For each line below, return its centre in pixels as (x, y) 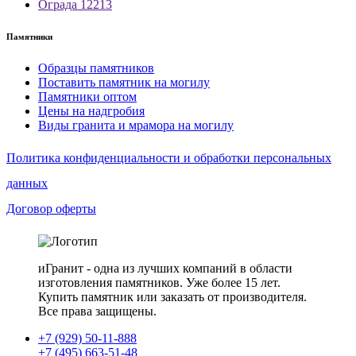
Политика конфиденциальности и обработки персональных (169, 157)
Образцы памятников (96, 68)
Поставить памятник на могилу (124, 82)
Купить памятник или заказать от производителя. (172, 296)
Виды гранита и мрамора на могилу (136, 125)
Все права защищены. (97, 311)
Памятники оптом (87, 96)
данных (27, 183)
